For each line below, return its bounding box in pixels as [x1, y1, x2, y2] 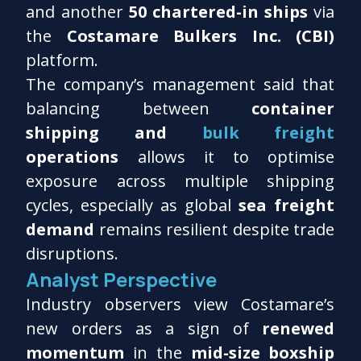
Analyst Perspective [26, 265, 218, 293]
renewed [262, 317, 335, 339]
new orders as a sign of [26, 317, 263, 339]
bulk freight [201, 121, 335, 143]
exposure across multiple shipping [26, 169, 335, 192]
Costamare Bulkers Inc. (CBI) [66, 24, 335, 47]
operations [26, 145, 119, 168]
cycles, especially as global [26, 193, 239, 216]
